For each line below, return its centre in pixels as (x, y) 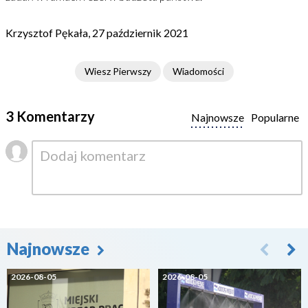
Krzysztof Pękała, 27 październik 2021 (97, 33)
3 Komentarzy (50, 116)
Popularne (275, 117)
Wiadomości (198, 71)
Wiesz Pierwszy (118, 71)
